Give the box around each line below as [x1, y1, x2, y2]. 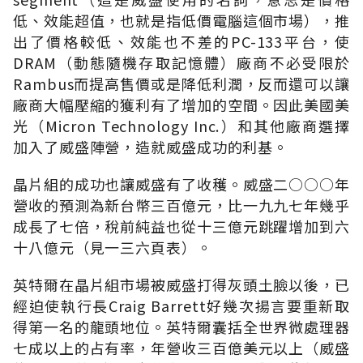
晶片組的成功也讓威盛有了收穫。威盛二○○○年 [13, 173, 350, 194]
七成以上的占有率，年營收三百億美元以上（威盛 [13, 336, 350, 358]
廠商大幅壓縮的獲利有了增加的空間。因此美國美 [13, 93, 350, 115]
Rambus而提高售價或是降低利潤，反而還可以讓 [13, 72, 350, 94]
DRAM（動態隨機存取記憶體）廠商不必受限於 [13, 51, 350, 73]
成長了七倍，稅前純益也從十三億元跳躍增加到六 [13, 215, 350, 237]
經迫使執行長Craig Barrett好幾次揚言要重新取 [13, 294, 350, 316]
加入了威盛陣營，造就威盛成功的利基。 [13, 135, 289, 157]
